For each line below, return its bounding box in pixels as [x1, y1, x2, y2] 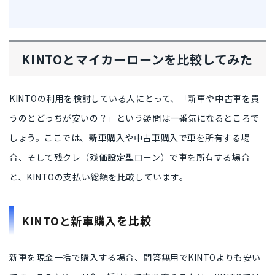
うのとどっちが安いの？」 [9, 111, 117, 124]
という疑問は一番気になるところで [116, 111, 260, 124]
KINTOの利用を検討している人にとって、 [9, 91, 179, 104]
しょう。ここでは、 [9, 131, 90, 144]
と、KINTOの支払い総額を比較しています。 [9, 170, 188, 183]
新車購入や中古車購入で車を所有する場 [89, 131, 250, 144]
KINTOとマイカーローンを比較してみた [21, 50, 253, 68]
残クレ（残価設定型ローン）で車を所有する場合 [53, 150, 250, 163]
